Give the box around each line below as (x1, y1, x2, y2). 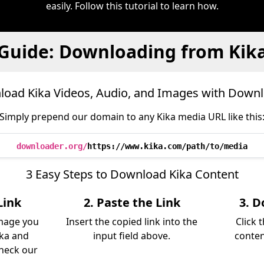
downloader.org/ (16, 141, 87, 151)
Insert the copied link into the (66, 215, 198, 228)
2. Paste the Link (83, 194, 180, 210)
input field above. (93, 229, 171, 242)
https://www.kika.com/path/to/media (87, 141, 247, 151)
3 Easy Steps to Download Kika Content (25, 166, 239, 182)
